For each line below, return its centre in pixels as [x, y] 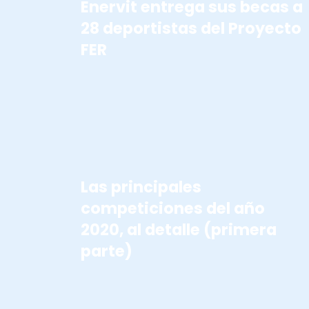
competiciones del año [173, 208]
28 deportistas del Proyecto [191, 28]
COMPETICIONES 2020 [129, 105]
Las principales [141, 187]
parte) [107, 251]
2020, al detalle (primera [179, 229]
